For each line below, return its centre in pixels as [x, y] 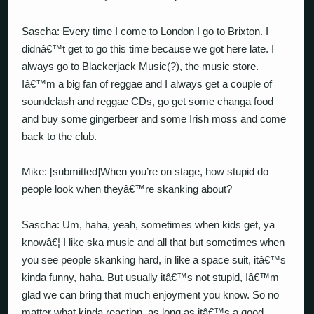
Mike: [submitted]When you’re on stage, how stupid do [145, 171]
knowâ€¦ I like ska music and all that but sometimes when [153, 242]
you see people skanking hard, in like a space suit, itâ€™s [154, 259]
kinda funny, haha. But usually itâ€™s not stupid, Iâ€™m [151, 277]
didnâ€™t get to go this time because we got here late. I [148, 48]
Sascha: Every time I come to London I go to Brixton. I [145, 31]
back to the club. [60, 136]
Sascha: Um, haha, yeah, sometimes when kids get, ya [149, 224]
